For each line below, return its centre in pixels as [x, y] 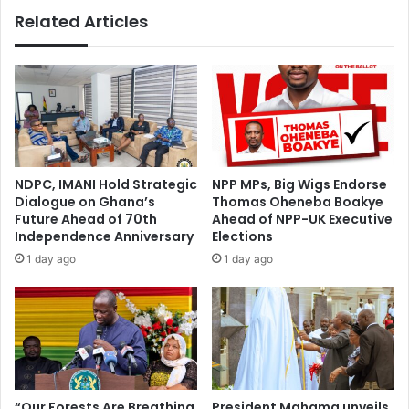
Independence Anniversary [104, 237]
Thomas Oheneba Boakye [298, 202]
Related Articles [81, 21]
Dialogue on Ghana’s [85, 202]
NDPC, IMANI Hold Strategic [106, 185]
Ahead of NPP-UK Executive [302, 220]
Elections [242, 237]
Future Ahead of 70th [86, 220]
